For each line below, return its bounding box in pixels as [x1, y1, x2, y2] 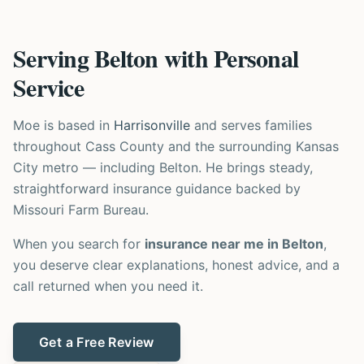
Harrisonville [114, 117, 190, 133]
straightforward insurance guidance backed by [13, 180, 301, 197]
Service [13, 69, 84, 105]
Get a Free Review [39, 334, 154, 350]
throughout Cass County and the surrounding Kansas [13, 138, 339, 154]
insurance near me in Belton [145, 236, 323, 252]
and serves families [194, 117, 312, 133]
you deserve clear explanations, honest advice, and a [13, 257, 340, 273]
